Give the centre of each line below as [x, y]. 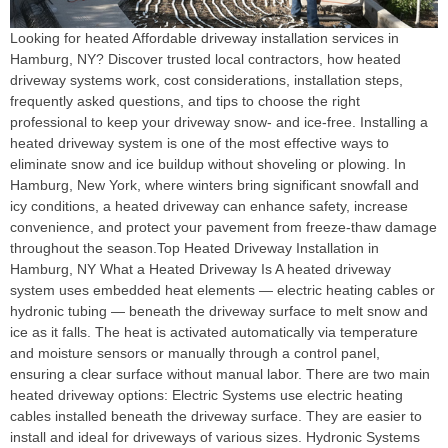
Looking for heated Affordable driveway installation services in [204, 38]
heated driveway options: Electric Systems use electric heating [206, 395]
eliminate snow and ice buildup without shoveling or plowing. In [208, 164]
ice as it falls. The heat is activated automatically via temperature [214, 332]
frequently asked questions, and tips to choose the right [185, 101]
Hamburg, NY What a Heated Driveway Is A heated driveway [200, 269]
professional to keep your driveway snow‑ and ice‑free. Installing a [219, 122]
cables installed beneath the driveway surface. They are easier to [216, 416]
